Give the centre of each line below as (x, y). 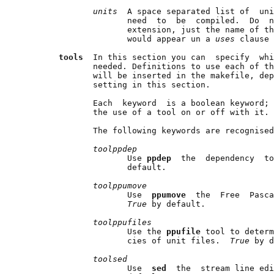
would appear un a (120, 39)
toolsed (110, 259)
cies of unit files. (127, 240)
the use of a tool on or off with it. (147, 112)
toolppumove (120, 185)
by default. (179, 204)
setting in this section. (117, 84)
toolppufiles (122, 222)
